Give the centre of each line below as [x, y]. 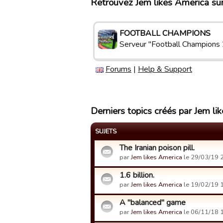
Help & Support [165, 69]
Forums [118, 69]
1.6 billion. [137, 175]
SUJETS [106, 131]
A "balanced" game [153, 203]
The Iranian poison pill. [157, 148]
